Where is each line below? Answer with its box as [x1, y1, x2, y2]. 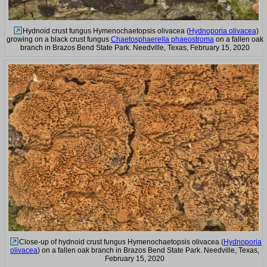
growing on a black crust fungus [6, 35, 111, 44]
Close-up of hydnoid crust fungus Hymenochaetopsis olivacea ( [19, 237, 223, 246]
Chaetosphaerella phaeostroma [110, 35, 214, 44]
